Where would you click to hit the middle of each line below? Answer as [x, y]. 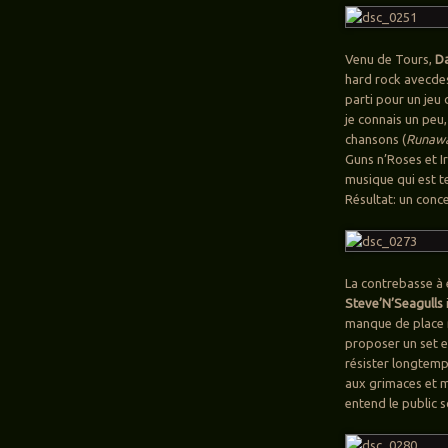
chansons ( [376, 139]
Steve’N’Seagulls [394, 303]
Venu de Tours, [390, 59]
